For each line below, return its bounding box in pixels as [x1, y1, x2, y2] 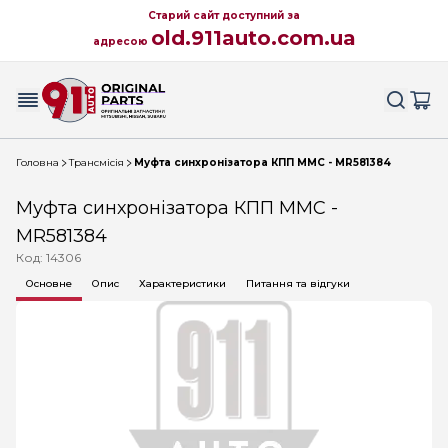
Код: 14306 [16, 250, 81, 265]
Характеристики [139, 277, 226, 290]
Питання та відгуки [246, 277, 350, 290]
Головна [16, 156, 59, 169]
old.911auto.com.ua [150, 26, 356, 50]
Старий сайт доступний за [148, 9, 300, 22]
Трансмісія [69, 156, 124, 169]
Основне [26, 277, 72, 290]
